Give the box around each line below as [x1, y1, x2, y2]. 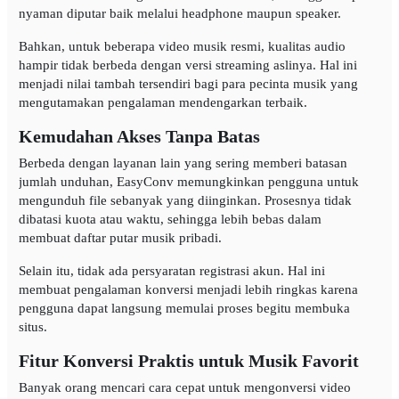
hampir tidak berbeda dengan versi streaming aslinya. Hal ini [18, 57, 357, 72]
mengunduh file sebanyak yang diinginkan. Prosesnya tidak [18, 192, 352, 208]
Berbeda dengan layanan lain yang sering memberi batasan [18, 155, 347, 170]
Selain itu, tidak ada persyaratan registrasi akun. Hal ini [18, 263, 325, 278]
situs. [18, 319, 47, 334]
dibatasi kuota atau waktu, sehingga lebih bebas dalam [18, 211, 322, 226]
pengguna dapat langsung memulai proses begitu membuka [18, 300, 350, 315]
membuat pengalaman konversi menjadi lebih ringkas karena [18, 281, 358, 297]
